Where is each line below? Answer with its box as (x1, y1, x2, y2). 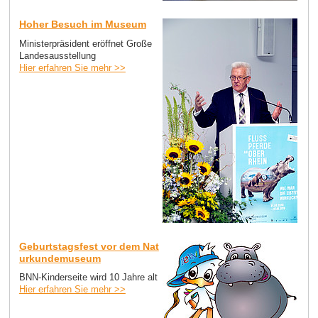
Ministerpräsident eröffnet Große (18, 38, 152, 49)
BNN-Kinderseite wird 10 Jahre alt (18, 272, 158, 283)
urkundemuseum (18, 252, 101, 264)
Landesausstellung (18, 50, 96, 61)
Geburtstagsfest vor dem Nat (18, 240, 159, 252)
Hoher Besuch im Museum (18, 18, 146, 30)
